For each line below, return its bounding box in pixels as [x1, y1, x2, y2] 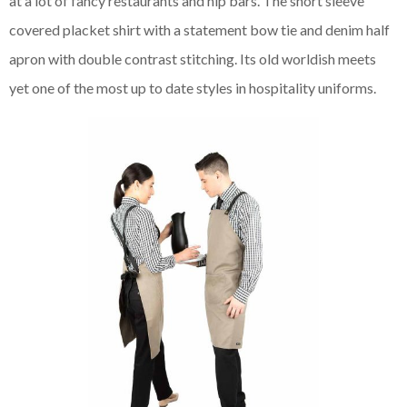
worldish [282, 49, 335, 67]
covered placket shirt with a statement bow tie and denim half [9, 20, 390, 38]
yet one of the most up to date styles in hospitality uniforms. [9, 78, 376, 96]
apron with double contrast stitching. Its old [9, 49, 282, 67]
